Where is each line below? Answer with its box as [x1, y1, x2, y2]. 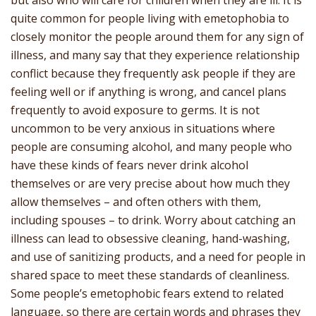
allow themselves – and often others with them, [11, 194, 261, 210]
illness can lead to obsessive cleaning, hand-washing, [11, 231, 290, 247]
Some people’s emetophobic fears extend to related [11, 286, 284, 302]
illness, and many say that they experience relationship [11, 47, 300, 63]
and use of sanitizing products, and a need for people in [11, 249, 305, 265]
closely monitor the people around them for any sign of [11, 29, 304, 45]
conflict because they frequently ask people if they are [11, 66, 296, 82]
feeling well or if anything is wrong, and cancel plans [11, 84, 286, 100]
